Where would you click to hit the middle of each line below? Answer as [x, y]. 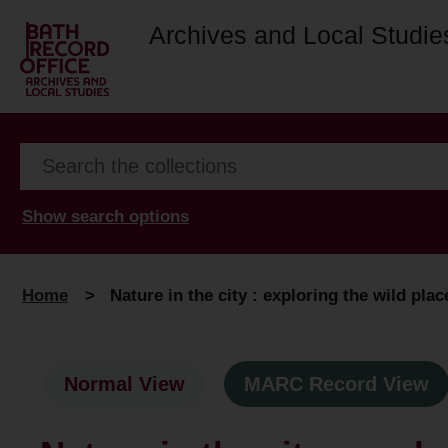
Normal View [124, 384]
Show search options [105, 216]
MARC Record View [336, 384]
